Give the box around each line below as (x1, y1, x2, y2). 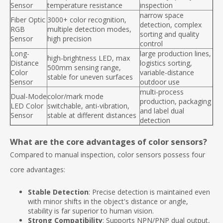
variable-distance (140, 68, 194, 77)
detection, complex (140, 20, 202, 29)
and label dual (140, 106, 184, 115)
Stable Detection (28, 187, 89, 197)
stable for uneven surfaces (47, 72, 133, 82)
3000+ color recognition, (47, 15, 126, 24)
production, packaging (140, 97, 211, 106)
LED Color (10, 101, 43, 111)
